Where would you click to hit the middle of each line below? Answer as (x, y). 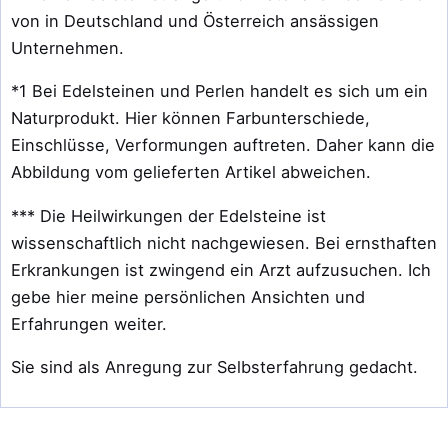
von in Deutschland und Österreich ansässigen (195, 20)
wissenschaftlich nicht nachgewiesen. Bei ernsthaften (224, 242)
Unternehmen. (67, 47)
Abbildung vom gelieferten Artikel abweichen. (191, 172)
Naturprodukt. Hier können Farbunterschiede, (190, 118)
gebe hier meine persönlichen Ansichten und (188, 296)
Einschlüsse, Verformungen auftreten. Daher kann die (223, 145)
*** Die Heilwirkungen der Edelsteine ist (168, 215)
